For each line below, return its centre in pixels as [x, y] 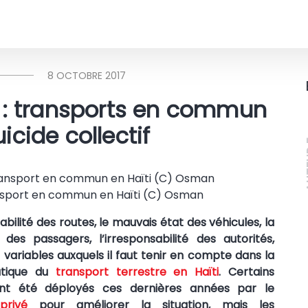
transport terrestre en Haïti [137, 272]
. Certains [246, 272]
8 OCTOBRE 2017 [87, 76]
